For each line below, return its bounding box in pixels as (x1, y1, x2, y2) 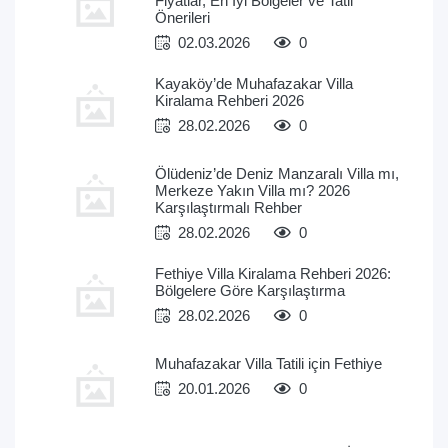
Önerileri (155, 9, 210, 26)
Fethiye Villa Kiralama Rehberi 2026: (155, 265, 391, 282)
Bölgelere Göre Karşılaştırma (155, 282, 345, 299)
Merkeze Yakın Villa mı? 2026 (155, 182, 350, 199)
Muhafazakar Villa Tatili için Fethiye (155, 355, 382, 372)
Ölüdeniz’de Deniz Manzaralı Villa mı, (155, 165, 399, 182)
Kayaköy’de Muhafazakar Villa (155, 75, 353, 92)
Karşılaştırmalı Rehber (155, 199, 302, 216)
